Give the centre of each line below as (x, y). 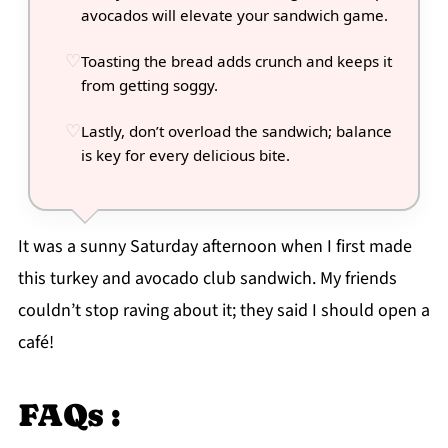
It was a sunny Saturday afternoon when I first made (214, 247)
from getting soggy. (149, 85)
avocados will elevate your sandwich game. (234, 15)
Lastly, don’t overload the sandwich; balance (236, 131)
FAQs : (69, 415)
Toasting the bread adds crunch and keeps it (236, 61)
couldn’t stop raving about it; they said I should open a (223, 311)
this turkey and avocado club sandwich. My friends (207, 279)
